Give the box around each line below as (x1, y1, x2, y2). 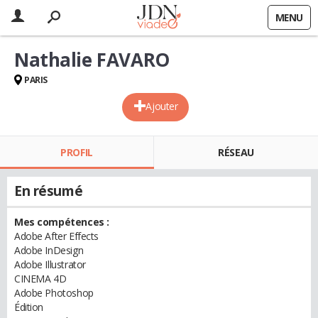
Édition (14, 300, 44, 314)
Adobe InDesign (14, 243, 84, 257)
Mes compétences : (14, 215, 109, 229)
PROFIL (60, 146, 93, 159)
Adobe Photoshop (14, 286, 94, 300)
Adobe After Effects (14, 229, 99, 243)
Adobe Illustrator (14, 258, 86, 271)
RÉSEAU (218, 146, 254, 159)
